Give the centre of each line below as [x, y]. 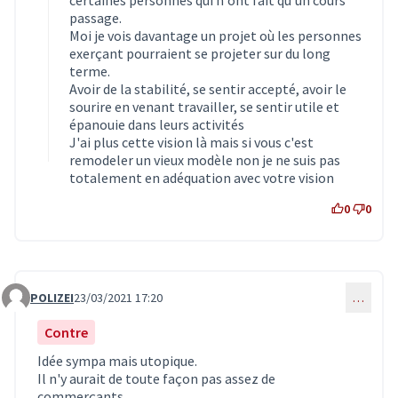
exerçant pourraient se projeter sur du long [200, 54]
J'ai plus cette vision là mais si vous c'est [191, 143]
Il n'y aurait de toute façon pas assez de [156, 379]
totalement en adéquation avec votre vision [202, 178]
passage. [96, 18]
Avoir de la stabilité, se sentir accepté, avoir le [208, 89]
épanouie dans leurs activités [157, 125]
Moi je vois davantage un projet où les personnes [215, 36]
